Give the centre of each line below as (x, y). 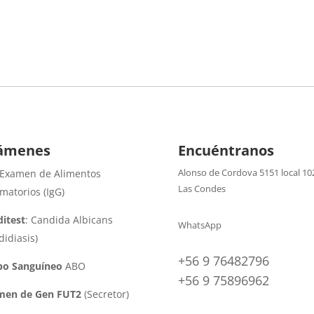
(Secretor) (105, 294)
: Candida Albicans (69, 219)
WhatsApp (199, 225)
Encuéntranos (226, 150)
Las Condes (202, 188)
